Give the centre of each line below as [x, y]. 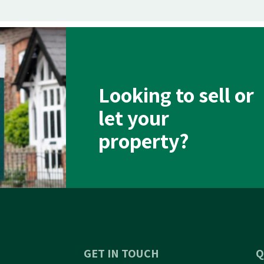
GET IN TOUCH [121, 253]
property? [144, 141]
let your [134, 118]
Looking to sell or [176, 95]
